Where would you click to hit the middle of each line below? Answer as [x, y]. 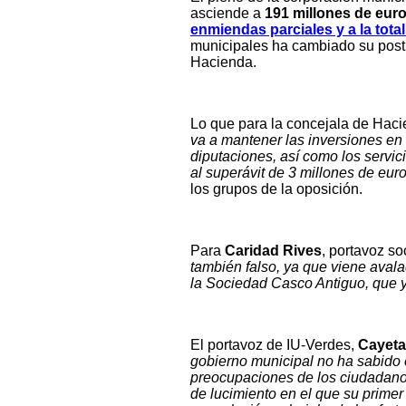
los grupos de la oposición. [276, 189]
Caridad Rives [271, 251]
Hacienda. [223, 63]
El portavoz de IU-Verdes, [272, 345]
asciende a [225, 14]
